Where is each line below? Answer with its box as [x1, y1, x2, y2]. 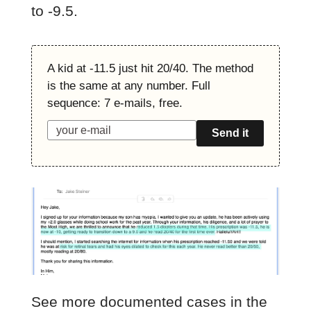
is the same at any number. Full [47, 79, 210, 93]
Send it [212, 127, 249, 140]
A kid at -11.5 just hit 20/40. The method [47, 62, 253, 76]
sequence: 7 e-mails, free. [47, 96, 183, 110]
